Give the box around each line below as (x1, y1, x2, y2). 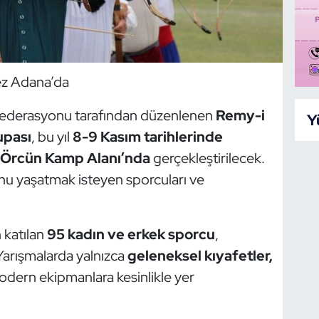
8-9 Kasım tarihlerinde (72, 127, 223, 147)
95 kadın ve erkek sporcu (46, 225, 215, 244)
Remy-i (215, 106, 265, 125)
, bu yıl (31, 127, 73, 147)
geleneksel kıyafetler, (127, 246, 273, 266)
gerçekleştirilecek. (150, 149, 265, 168)
